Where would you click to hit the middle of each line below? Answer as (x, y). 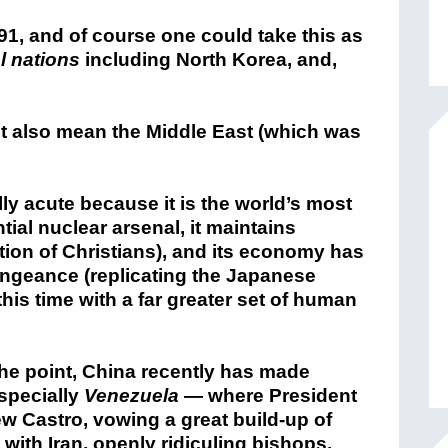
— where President (268, 395)
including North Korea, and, (208, 59)
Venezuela (131, 395)
